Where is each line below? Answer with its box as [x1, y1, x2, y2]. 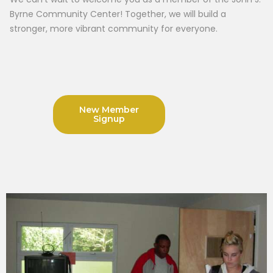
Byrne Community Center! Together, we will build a [10, 8, 226, 20]
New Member [79, 104, 139, 115]
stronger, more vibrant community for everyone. [10, 23, 218, 35]
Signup [93, 113, 125, 124]
